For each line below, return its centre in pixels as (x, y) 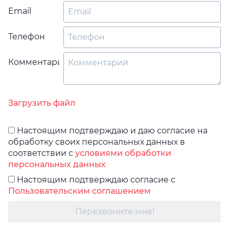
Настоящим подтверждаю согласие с (95, 180)
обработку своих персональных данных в (97, 142)
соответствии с (42, 153)
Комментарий (38, 62)
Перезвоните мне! (114, 211)
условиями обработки (123, 153)
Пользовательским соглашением (79, 191)
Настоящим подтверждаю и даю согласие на (111, 131)
